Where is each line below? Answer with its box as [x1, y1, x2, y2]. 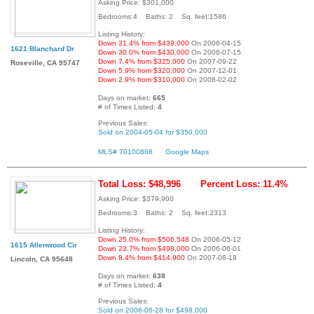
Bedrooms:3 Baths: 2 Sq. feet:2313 [98, 208, 226, 217]
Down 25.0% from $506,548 [98, 235, 189, 243]
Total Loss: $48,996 [98, 178, 181, 189]
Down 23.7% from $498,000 [98, 244, 189, 252]
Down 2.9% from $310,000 [98, 75, 185, 83]
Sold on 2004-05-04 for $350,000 [98, 128, 207, 136]
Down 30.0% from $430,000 [98, 48, 189, 56]
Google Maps [165, 147, 209, 156]
